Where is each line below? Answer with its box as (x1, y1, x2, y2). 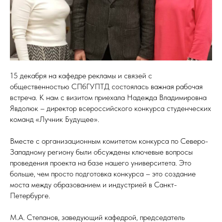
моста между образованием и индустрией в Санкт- (10, 180, 177, 189)
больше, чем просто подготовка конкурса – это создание (10, 169, 196, 178)
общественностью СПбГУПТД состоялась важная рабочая (10, 82, 203, 91)
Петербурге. (10, 191, 50, 200)
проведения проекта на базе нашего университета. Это (10, 158, 191, 167)
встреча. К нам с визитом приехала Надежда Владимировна (10, 93, 207, 102)
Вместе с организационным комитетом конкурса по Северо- (10, 136, 208, 146)
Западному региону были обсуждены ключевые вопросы (10, 147, 193, 157)
